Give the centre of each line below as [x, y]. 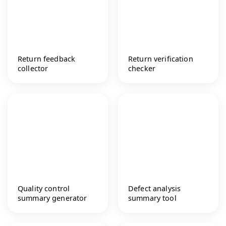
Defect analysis [155, 188]
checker [142, 68]
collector [33, 68]
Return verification [161, 59]
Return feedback [47, 59]
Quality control [44, 188]
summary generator [52, 198]
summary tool [152, 198]
